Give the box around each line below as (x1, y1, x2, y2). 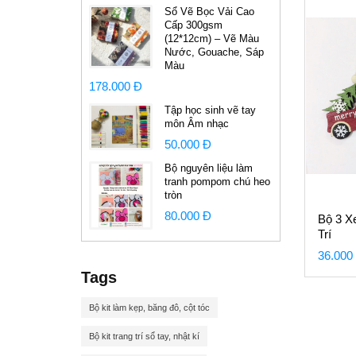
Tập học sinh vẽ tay (164, 104, 256, 116)
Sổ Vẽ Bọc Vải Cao (164, 6, 254, 17)
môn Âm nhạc (164, 118, 229, 130)
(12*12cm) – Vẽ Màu (164, 33, 259, 44)
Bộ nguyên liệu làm (164, 162, 253, 174)
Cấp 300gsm (164, 19, 222, 31)
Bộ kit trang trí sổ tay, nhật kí (89, 331, 199, 341)
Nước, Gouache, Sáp (164, 46, 264, 58)
